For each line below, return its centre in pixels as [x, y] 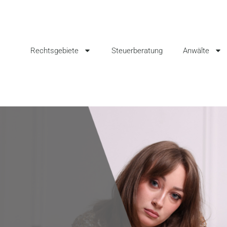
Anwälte [196, 50]
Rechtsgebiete [54, 50]
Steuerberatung [137, 50]
